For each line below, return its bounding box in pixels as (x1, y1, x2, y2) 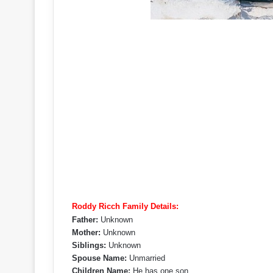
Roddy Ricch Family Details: (72, 202, 179, 211)
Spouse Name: (72, 253, 127, 263)
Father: (72, 215, 98, 224)
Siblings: (72, 241, 106, 250)
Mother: (72, 228, 101, 237)
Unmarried (127, 253, 165, 263)
